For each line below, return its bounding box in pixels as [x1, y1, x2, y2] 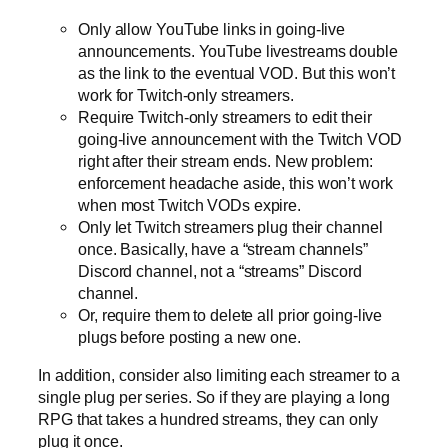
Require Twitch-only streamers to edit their [78, 108, 372, 127]
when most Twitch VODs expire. [78, 196, 302, 215]
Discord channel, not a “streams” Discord [78, 262, 362, 281]
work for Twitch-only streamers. [78, 86, 294, 105]
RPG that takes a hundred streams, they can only [38, 410, 379, 429]
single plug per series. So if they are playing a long [38, 388, 390, 407]
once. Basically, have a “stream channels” [78, 240, 368, 259]
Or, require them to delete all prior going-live [78, 306, 383, 325]
